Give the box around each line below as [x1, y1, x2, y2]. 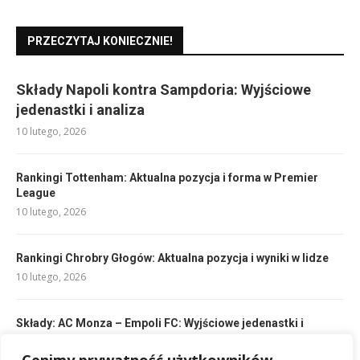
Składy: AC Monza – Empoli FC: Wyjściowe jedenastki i [16, 316, 304, 329]
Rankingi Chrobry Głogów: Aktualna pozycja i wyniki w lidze [16, 251, 329, 264]
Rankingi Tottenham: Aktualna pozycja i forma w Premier [16, 170, 318, 184]
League [16, 186, 55, 199]
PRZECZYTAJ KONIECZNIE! [27, 34, 173, 47]
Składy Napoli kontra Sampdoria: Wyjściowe [16, 80, 311, 98]
